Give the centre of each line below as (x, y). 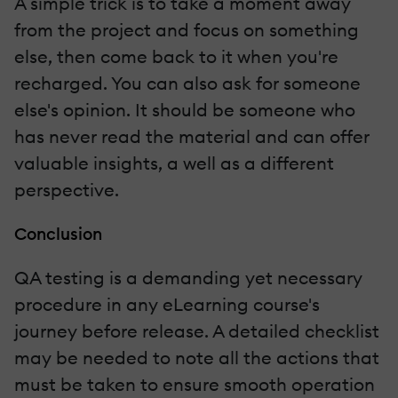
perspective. (67, 189)
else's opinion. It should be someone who (185, 109)
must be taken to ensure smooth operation (195, 384)
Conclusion (58, 233)
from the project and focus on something (187, 29)
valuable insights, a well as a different (174, 163)
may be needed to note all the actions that (197, 357)
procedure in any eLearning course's (167, 304)
